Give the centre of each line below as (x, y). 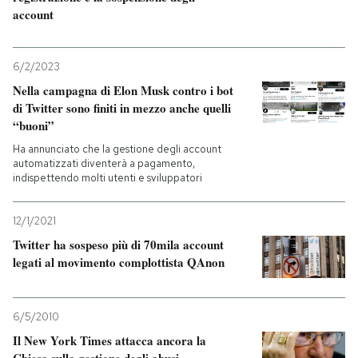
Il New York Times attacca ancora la (109, 341)
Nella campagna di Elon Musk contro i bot (123, 90)
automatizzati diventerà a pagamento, (104, 163)
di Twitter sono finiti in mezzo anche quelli (122, 108)
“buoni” (34, 125)
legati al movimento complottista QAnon (119, 262)
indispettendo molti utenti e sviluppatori (107, 178)
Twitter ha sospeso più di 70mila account (118, 245)
